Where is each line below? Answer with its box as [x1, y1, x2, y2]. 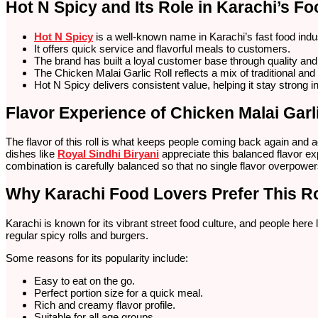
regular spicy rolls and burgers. [6, 229, 148, 241]
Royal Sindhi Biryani [57, 148, 159, 160]
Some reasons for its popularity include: [6, 251, 188, 264]
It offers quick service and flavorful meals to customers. [34, 42, 290, 55]
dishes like [6, 148, 57, 160]
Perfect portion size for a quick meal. [34, 286, 203, 299]
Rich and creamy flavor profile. [34, 298, 175, 311]
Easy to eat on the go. [34, 274, 135, 287]
